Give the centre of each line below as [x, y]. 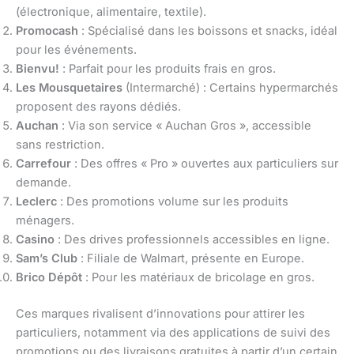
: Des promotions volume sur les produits [173, 201]
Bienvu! [38, 68]
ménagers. [45, 220]
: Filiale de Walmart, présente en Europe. [191, 258]
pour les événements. [76, 49]
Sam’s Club [47, 258]
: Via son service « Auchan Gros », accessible [185, 125]
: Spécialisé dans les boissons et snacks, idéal [208, 30]
